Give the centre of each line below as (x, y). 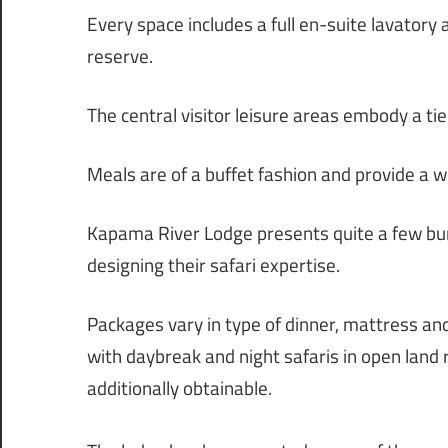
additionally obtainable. (179, 388)
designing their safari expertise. (213, 265)
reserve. (120, 56)
